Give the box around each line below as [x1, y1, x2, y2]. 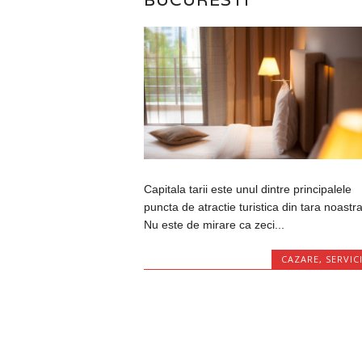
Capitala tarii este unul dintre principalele [143, 182, 351, 196]
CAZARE [281, 252, 319, 265]
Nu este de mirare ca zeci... [143, 217, 284, 231]
